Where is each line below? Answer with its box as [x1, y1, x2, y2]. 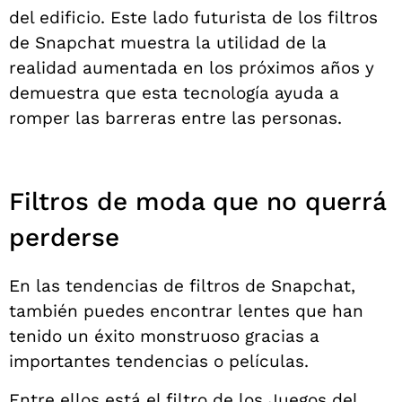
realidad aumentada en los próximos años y [9, 57, 374, 78]
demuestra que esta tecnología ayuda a [9, 82, 339, 103]
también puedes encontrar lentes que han [9, 301, 363, 322]
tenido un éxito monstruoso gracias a [9, 326, 319, 347]
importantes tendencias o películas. [9, 351, 314, 372]
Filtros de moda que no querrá [9, 187, 386, 217]
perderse [9, 223, 119, 253]
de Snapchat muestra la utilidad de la [9, 31, 327, 53]
